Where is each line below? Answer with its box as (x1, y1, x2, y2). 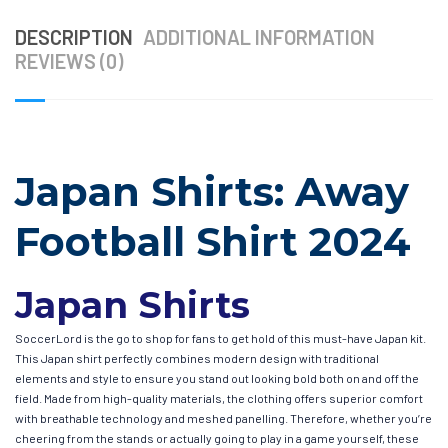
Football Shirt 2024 (15, 216, 411, 266)
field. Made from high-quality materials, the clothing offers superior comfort (15, 390, 423, 405)
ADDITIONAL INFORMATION (143, 24, 375, 49)
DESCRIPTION (15, 24, 133, 49)
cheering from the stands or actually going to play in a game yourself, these (15, 430, 419, 445)
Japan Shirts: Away (15, 166, 409, 216)
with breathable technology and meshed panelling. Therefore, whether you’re (15, 410, 432, 425)
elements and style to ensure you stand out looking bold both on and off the (15, 370, 419, 385)
